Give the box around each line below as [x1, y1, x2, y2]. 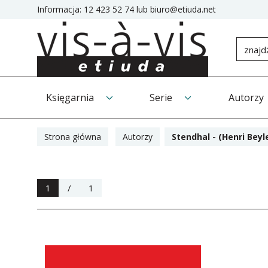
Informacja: [37, 4, 81, 15]
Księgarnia [46, 91, 94, 104]
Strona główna [44, 131, 101, 142]
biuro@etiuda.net [150, 4, 216, 15]
